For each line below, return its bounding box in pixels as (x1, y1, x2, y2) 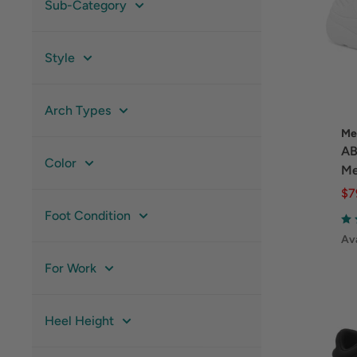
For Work (45, 261, 96, 276)
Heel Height (45, 313, 114, 328)
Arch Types (45, 103, 111, 118)
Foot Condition (45, 208, 131, 223)
